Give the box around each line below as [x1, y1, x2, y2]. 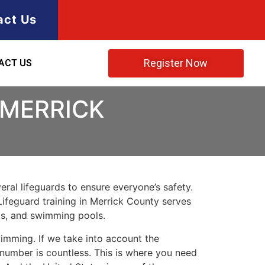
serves [159, 195, 191, 208]
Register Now [144, 57, 208, 70]
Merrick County [90, 195, 159, 208]
